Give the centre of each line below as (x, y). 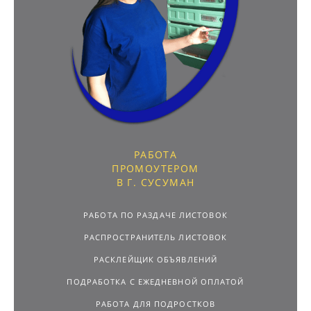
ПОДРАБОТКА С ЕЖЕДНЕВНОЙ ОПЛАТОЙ (155, 282)
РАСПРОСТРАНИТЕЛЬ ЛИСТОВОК (155, 237)
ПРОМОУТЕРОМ (155, 169)
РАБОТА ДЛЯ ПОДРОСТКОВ (155, 304)
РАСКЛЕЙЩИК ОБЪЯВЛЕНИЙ (155, 260)
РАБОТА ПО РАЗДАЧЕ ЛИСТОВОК (155, 215)
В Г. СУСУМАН (155, 183)
